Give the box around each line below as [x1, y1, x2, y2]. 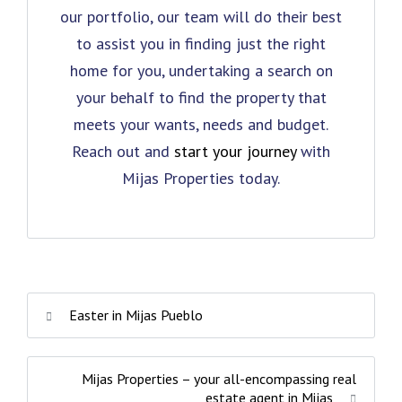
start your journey [174, 140, 296, 162]
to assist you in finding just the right [76, 32, 326, 54]
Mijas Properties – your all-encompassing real [82, 369, 356, 388]
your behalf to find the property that [75, 86, 327, 108]
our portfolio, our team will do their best [60, 5, 342, 27]
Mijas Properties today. [122, 167, 280, 188]
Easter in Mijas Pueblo [66, 305, 203, 324]
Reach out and [72, 140, 174, 162]
